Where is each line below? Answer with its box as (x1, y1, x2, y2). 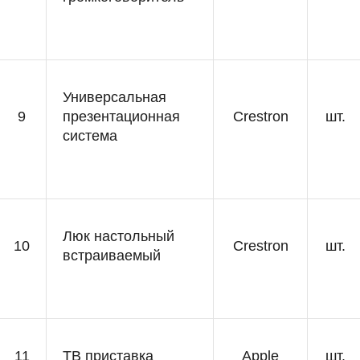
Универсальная (63, 89, 166, 105)
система (63, 128, 117, 144)
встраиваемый (63, 247, 161, 264)
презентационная (63, 108, 180, 125)
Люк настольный (63, 228, 174, 244)
